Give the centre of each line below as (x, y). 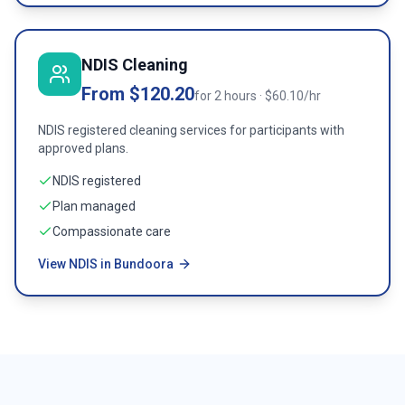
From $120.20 (138, 94)
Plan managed (94, 206)
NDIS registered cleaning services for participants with (191, 130)
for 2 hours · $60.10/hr (258, 96)
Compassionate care (112, 231)
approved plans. (83, 148)
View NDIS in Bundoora (106, 264)
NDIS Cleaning (135, 65)
